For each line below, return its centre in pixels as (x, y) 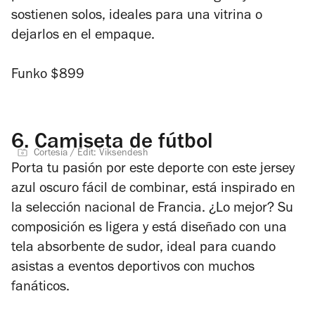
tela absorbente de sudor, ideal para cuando (143, 249)
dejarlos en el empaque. (85, 36)
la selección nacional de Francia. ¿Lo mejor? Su (152, 209)
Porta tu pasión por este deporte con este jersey (153, 170)
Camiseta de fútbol (121, 143)
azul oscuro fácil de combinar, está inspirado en (153, 189)
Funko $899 (48, 76)
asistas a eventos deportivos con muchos (133, 268)
